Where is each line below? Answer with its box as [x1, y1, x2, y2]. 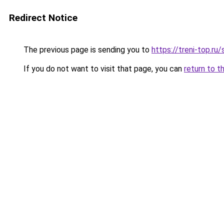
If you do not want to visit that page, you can [21, 64, 184, 73]
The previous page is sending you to [21, 45, 151, 54]
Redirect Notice [9, 12, 77, 23]
